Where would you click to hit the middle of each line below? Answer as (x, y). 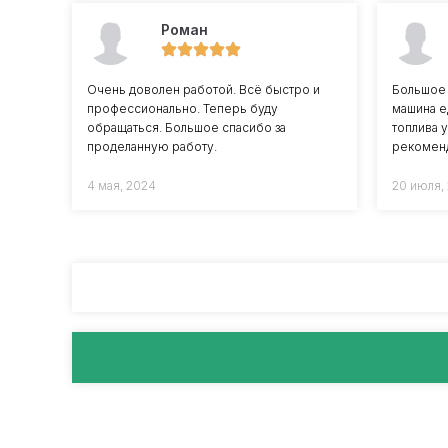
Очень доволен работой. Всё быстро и (203, 89)
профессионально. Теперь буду (182, 108)
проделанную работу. (152, 146)
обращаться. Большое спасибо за (186, 127)
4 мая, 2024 (121, 185)
